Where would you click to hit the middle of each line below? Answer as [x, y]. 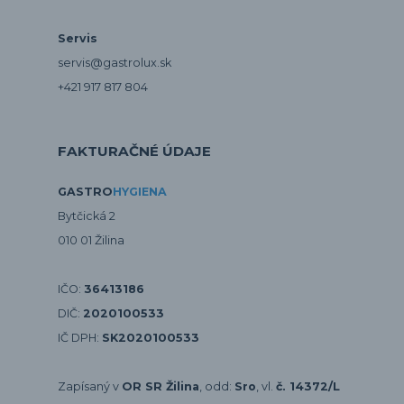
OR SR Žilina [161, 387]
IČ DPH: [80, 338]
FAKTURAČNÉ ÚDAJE [134, 151]
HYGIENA [140, 192]
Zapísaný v [90, 387]
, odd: [217, 387]
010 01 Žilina [91, 241]
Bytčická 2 [87, 216]
